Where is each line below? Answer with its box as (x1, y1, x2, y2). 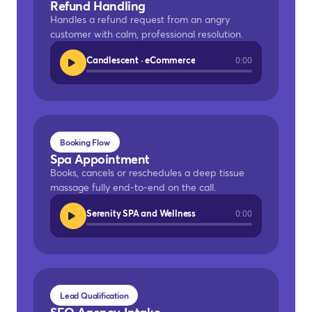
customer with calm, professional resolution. (50, 27, 243, 40)
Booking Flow (60, 136, 110, 148)
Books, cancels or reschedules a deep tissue (50, 166, 244, 179)
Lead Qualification (60, 290, 129, 301)
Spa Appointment (50, 150, 150, 167)
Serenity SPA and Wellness (86, 207, 196, 219)
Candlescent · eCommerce (86, 54, 196, 66)
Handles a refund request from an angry (50, 13, 230, 26)
